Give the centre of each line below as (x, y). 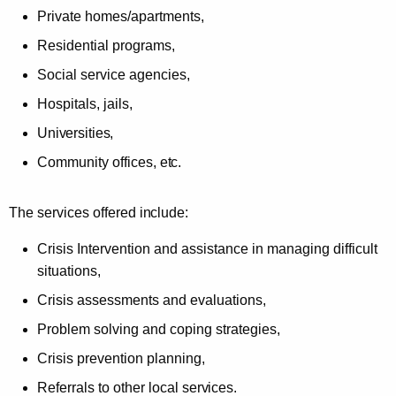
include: (164, 212)
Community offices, (99, 162)
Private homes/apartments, (121, 16)
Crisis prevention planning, (121, 358)
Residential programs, (106, 45)
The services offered (72, 212)
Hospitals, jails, (85, 103)
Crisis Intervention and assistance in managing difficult (207, 248)
